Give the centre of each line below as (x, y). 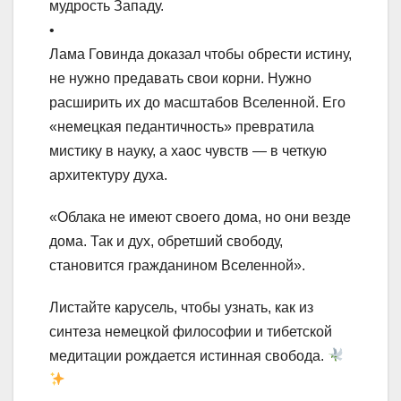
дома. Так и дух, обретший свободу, (166, 241)
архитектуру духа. (108, 175)
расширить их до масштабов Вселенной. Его (197, 102)
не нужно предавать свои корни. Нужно (180, 78)
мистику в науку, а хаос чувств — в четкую (188, 150)
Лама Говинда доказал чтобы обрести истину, (200, 54)
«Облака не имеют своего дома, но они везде (200, 217)
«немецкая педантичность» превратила (182, 126)
